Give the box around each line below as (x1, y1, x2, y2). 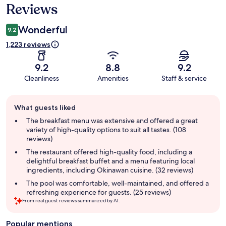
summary (6, 115, 40, 125)
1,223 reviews (6, 40, 50, 49)
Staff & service (161, 74, 207, 83)
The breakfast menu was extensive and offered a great (26, 116, 198, 126)
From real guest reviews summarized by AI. (22, 197, 120, 204)
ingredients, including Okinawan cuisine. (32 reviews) (26, 165, 193, 175)
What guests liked (14, 103, 76, 112)
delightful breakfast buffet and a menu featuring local (26, 156, 195, 166)
